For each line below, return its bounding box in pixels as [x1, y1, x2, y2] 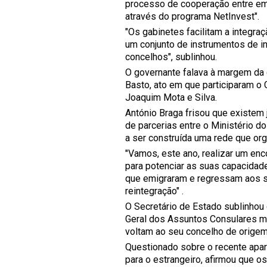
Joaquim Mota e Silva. [125, 92, 217, 103]
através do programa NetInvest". [125, 11, 259, 22]
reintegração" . [125, 185, 184, 197]
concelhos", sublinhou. [125, 51, 217, 63]
